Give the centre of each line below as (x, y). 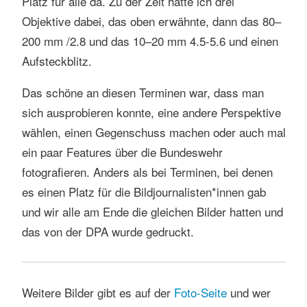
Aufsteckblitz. (57, 60)
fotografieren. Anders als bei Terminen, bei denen (147, 171)
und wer (248, 293)
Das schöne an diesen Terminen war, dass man (143, 92)
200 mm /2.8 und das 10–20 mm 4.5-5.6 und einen (150, 40)
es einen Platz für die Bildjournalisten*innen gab (144, 191)
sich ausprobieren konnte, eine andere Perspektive (151, 112)
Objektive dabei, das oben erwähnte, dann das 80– (151, 21)
